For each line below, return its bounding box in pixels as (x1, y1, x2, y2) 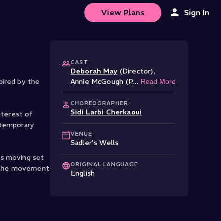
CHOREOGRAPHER (71, 100, 128, 107)
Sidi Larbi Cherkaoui (71, 108, 142, 116)
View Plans (101, 7, 145, 17)
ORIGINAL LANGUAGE (71, 161, 138, 168)
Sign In (184, 7, 209, 17)
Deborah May (71, 67, 117, 75)
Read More (141, 77, 176, 85)
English (71, 169, 95, 178)
